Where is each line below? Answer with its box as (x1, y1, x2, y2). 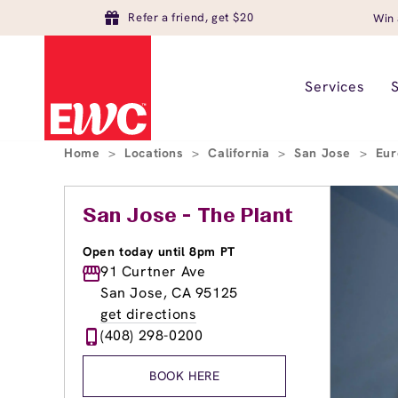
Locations (124, 145, 188, 161)
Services (305, 77, 365, 96)
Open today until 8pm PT (83, 243, 235, 259)
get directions (100, 305, 197, 323)
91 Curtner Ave (100, 262, 206, 281)
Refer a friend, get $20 (128, 10, 254, 25)
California (208, 145, 275, 161)
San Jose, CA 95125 (100, 283, 238, 302)
